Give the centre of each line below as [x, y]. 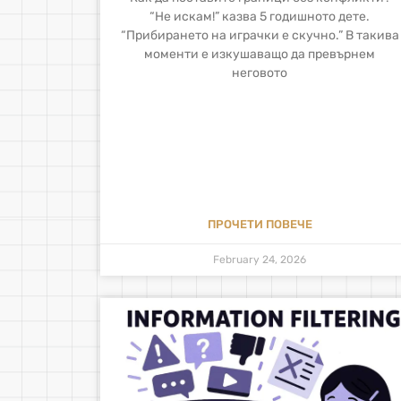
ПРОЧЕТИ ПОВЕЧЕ [260, 225]
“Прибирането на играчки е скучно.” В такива [260, 35]
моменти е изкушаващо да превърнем [260, 54]
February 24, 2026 [260, 260]
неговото [260, 73]
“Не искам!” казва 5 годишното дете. [260, 16]
